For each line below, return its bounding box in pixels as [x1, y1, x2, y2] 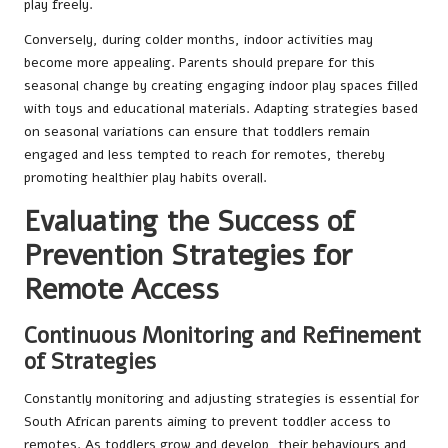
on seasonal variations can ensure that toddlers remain [24, 121, 370, 141]
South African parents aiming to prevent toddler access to [24, 411, 391, 431]
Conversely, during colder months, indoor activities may [24, 29, 373, 49]
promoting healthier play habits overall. [24, 167, 267, 187]
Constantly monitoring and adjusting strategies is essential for [24, 388, 419, 408]
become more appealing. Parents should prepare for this [24, 52, 375, 72]
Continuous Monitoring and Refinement [24, 319, 421, 351]
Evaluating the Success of [24, 201, 355, 241]
